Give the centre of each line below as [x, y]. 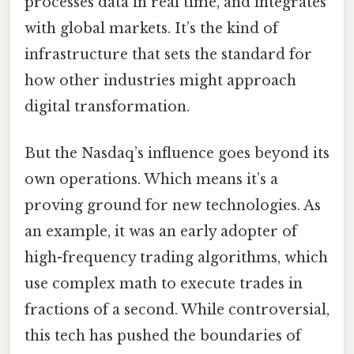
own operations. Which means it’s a [151, 179]
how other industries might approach [160, 80]
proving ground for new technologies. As [173, 205]
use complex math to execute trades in [164, 283]
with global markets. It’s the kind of [151, 28]
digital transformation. [107, 106]
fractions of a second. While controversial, [177, 309]
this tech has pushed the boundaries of [163, 335]
